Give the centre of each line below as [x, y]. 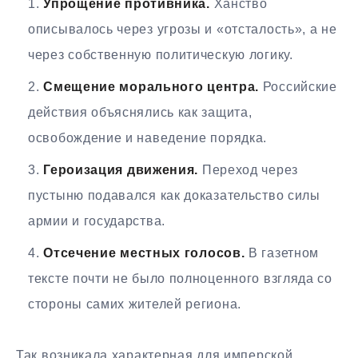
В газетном [282, 253]
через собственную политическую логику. [161, 55]
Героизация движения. [121, 170]
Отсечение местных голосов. [144, 253]
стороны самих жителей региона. [135, 304]
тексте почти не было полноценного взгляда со [180, 279]
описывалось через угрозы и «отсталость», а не [183, 30]
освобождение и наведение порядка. [148, 138]
